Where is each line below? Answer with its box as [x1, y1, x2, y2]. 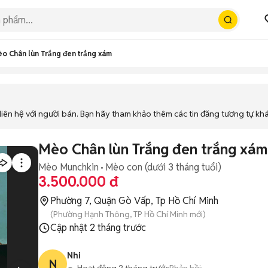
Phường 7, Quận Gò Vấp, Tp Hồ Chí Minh [50, 194, 218, 207]
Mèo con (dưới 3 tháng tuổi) [105, 161, 221, 173]
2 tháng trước [90, 221, 146, 234]
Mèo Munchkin [38, 161, 99, 173]
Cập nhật [50, 221, 90, 234]
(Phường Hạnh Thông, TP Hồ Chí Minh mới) [50, 209, 206, 220]
